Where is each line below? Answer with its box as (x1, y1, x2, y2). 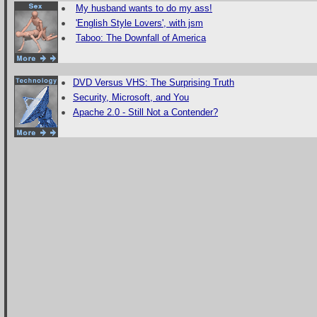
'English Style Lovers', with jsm (76, 18, 203, 28)
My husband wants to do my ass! (76, 3, 212, 13)
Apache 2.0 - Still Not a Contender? (73, 107, 218, 117)
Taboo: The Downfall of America (76, 33, 206, 43)
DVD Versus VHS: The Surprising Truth (73, 77, 234, 88)
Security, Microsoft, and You (73, 92, 189, 103)
